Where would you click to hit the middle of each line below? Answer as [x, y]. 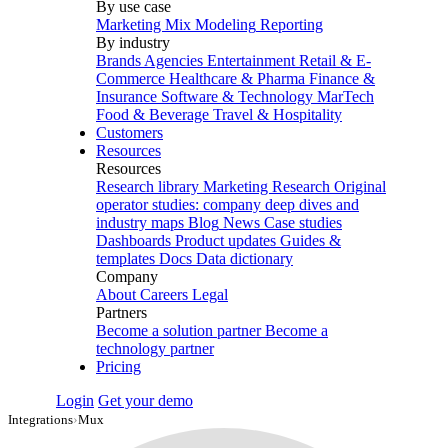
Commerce [130, 78]
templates [125, 258]
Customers [129, 132]
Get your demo [145, 400]
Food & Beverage [152, 114]
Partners [121, 312]
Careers [164, 294]
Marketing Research [266, 186]
